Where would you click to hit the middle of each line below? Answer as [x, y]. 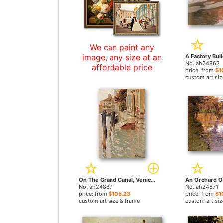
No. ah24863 [202, 63]
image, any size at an [122, 57]
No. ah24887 [96, 187]
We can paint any [122, 47]
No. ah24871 [201, 187]
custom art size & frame [109, 201]
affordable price [122, 67]
